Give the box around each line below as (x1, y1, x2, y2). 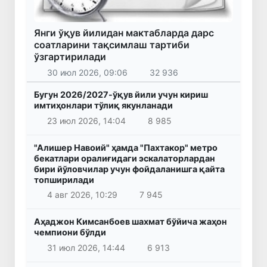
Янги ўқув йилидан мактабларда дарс (34, 27, 214, 39)
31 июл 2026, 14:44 (46, 242, 125, 253)
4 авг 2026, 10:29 (46, 190, 117, 200)
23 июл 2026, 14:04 (46, 115, 126, 126)
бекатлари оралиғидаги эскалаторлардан (34, 153, 215, 163)
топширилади (34, 174, 94, 185)
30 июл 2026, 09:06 (46, 67, 128, 77)
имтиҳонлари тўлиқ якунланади (34, 100, 173, 110)
